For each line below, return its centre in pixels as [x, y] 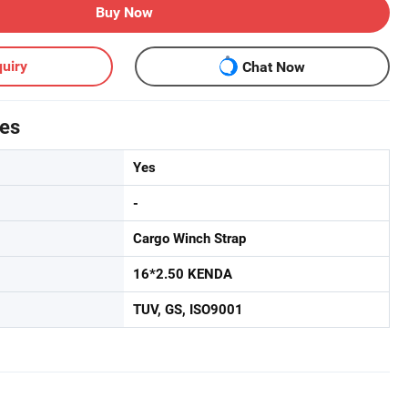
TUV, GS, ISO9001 [188, 310]
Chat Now [273, 66]
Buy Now [124, 12]
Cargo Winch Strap [189, 239]
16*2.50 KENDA [183, 274]
